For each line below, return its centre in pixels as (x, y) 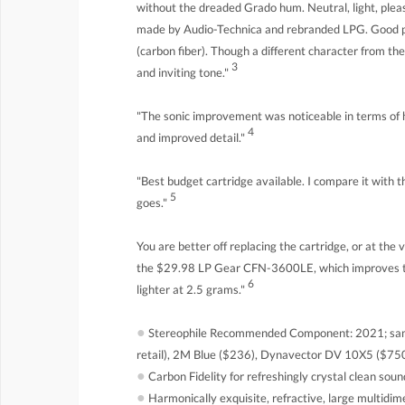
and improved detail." (192, 138)
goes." (153, 203)
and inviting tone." (184, 73)
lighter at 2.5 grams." (192, 290)
